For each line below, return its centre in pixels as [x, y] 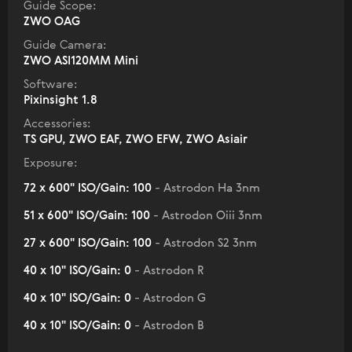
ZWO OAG [52, 21]
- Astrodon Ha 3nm [207, 188]
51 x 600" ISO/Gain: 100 [88, 215]
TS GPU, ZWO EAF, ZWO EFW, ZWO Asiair [136, 139]
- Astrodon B [169, 325]
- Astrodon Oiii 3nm [208, 215]
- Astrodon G [170, 298]
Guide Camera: [65, 45]
